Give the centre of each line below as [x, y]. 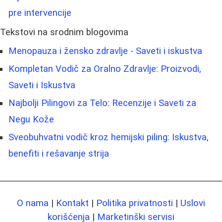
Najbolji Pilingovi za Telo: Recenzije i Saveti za [102, 103]
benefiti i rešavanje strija [59, 153]
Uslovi [193, 203]
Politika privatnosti [135, 203]
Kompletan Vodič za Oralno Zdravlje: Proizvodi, [105, 69]
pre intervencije [40, 13]
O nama [33, 203]
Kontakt [72, 203]
